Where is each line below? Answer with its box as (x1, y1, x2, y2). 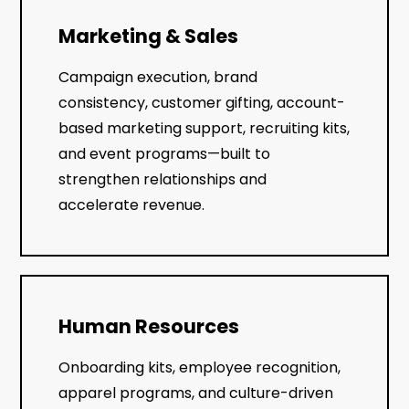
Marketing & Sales (58, 22, 239, 49)
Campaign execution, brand (58, 66, 258, 88)
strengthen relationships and (58, 168, 267, 190)
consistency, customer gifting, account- (58, 91, 346, 113)
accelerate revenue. (58, 194, 205, 215)
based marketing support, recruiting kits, (58, 117, 351, 139)
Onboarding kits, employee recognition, (58, 356, 341, 378)
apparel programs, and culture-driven (58, 382, 334, 404)
